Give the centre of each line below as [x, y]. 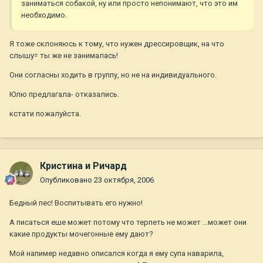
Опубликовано [67, 180]
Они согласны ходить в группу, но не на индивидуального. [113, 75]
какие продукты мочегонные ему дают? [81, 234]
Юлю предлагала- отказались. [64, 95]
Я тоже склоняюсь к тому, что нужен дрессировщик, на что [117, 44]
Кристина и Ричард [83, 166]
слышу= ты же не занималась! [64, 56]
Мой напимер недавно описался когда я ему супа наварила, [117, 254]
